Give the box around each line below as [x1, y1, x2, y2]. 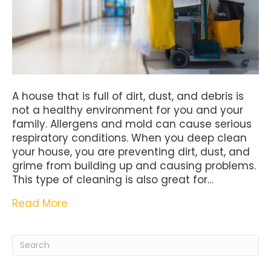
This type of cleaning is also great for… [12, 172, 214, 188]
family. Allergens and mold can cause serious [12, 117, 252, 132]
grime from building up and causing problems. [12, 158, 256, 174]
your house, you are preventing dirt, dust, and [12, 145, 250, 160]
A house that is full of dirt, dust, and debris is [12, 89, 244, 104]
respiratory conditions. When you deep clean [12, 131, 247, 146]
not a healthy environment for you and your [12, 103, 243, 118]
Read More [12, 196, 68, 211]
